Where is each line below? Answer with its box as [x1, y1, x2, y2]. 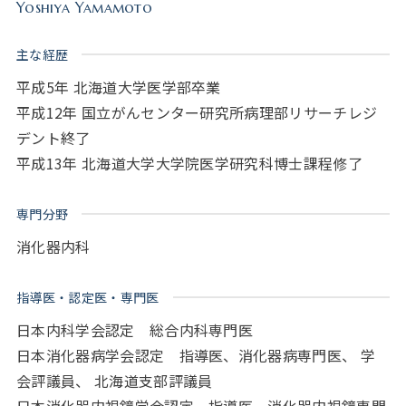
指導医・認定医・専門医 [16, 288, 159, 307]
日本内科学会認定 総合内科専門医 [16, 319, 254, 342]
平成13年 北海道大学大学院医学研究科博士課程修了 [16, 152, 363, 175]
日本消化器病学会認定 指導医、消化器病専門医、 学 [16, 344, 376, 367]
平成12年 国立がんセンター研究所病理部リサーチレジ [16, 101, 378, 124]
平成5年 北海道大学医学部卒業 [16, 76, 221, 99]
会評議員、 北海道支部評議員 [16, 370, 213, 392]
